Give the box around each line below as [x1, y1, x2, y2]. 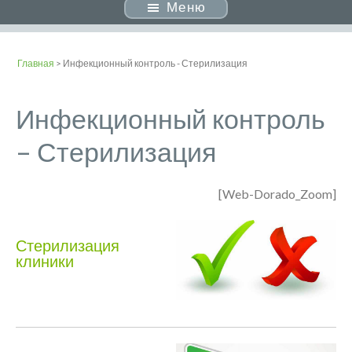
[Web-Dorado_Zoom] [218, 186, 336, 201]
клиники [16, 251, 74, 271]
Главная [17, 57, 54, 69]
